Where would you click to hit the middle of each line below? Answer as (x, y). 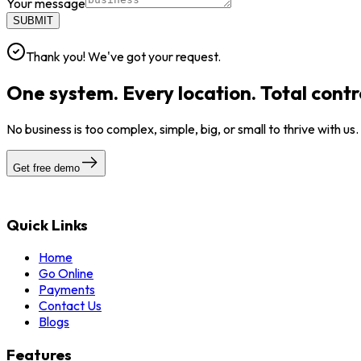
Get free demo (46, 168)
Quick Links (47, 224)
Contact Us (70, 306)
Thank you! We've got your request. (123, 57)
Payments (67, 290)
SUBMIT (33, 21)
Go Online (66, 274)
